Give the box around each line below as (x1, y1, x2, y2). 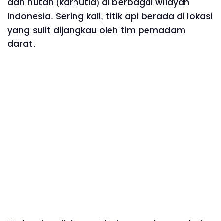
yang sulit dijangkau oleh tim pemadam (7, 24, 185, 37)
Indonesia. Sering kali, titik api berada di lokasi (7, 10, 213, 23)
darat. (7, 38, 36, 50)
